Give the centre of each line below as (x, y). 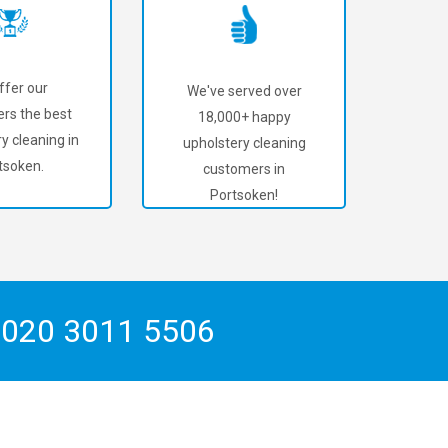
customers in (244, 169)
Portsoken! (244, 195)
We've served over (244, 91)
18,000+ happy (244, 117)
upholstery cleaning (244, 143)
